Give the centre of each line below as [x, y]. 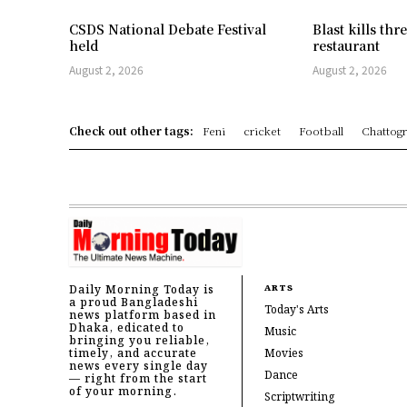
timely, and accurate [133, 353]
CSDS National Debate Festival [168, 30]
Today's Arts [296, 310]
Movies [283, 353]
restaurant [347, 46]
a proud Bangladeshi [134, 303]
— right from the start [138, 379]
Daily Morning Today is [142, 290]
